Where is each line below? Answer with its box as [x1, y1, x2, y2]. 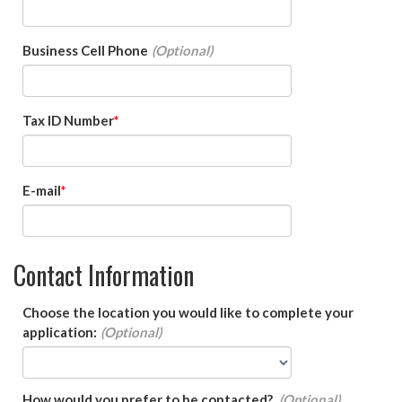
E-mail [22, 182, 61, 199]
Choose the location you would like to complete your [22, 304, 354, 321]
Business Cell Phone [22, 42, 148, 59]
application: [22, 324, 97, 341]
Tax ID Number [22, 112, 114, 129]
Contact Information [13, 257, 194, 294]
